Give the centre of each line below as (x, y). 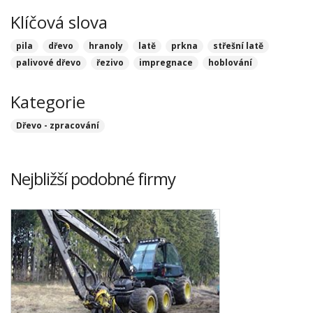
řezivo (110, 63)
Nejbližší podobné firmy (93, 179)
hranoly (106, 46)
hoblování (230, 63)
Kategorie (48, 102)
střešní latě (238, 46)
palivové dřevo (49, 63)
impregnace (166, 63)
